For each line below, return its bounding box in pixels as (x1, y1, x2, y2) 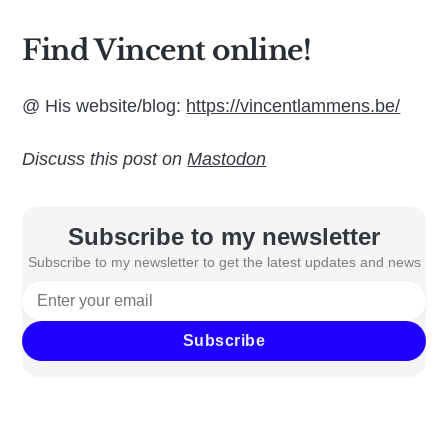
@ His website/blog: (22, 96, 187, 117)
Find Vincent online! (22, 33, 312, 69)
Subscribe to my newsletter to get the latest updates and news (27, 254, 421, 271)
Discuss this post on (22, 149, 188, 170)
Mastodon (187, 149, 267, 170)
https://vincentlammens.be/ (186, 96, 401, 117)
